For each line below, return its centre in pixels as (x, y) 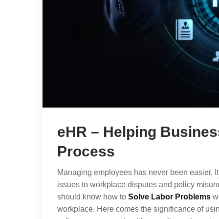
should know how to (93, 197)
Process (86, 151)
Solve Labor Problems (169, 197)
